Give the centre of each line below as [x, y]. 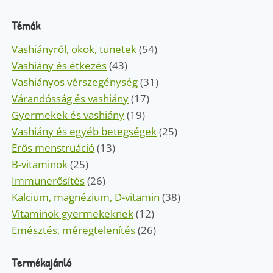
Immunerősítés [48, 180]
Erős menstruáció [53, 147]
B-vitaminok [40, 164]
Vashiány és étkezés [59, 65]
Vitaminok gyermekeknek [73, 213]
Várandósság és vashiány [70, 98]
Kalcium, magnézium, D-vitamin [86, 197]
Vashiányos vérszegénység [75, 82]
